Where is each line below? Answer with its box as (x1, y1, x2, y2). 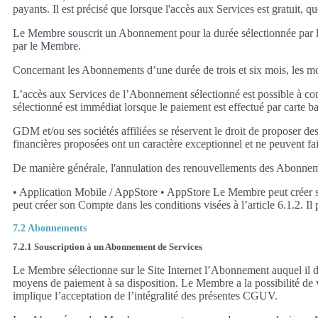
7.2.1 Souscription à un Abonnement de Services (13, 241, 202, 252)
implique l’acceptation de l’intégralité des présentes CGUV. (13, 289, 278, 302)
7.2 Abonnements (13, 222, 87, 234)
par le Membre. (13, 39, 81, 52)
